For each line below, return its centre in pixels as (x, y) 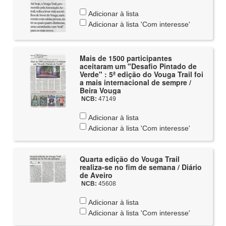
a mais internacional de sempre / (135, 82)
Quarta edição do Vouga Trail (129, 159)
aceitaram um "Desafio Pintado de (138, 66)
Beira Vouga (100, 90)
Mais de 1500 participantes (126, 58)
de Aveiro (96, 175)
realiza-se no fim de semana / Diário (140, 167)
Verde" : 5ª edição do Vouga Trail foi (141, 74)
